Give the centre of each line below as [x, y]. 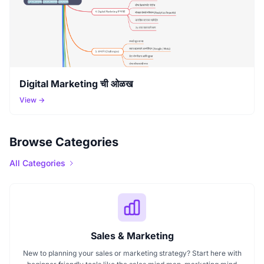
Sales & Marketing [132, 235]
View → [32, 100]
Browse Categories [64, 142]
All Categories [37, 163]
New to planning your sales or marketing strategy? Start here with [132, 253]
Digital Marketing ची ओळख [76, 83]
